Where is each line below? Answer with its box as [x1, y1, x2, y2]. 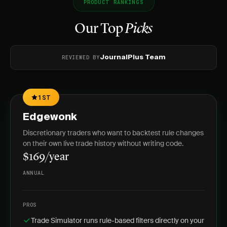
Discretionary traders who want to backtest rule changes [23, 128, 204, 137]
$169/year [23, 152, 69, 163]
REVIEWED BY [62, 54, 100, 61]
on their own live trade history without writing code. [23, 139, 183, 148]
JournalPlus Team [99, 54, 165, 61]
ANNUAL [23, 170, 45, 176]
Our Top [74, 22, 125, 36]
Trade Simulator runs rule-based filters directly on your [31, 216, 204, 225]
